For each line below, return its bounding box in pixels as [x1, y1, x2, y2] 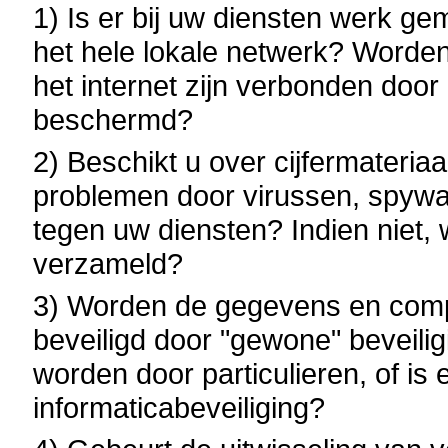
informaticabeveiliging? [33, 391, 326, 424]
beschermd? [33, 103, 194, 136]
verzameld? [33, 247, 184, 280]
